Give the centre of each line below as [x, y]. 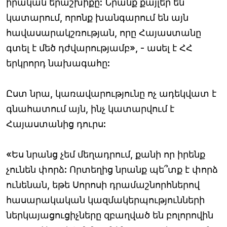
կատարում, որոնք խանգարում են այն [97, 17]
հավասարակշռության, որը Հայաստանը [104, 32]
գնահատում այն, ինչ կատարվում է [90, 108]
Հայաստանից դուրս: [56, 124]
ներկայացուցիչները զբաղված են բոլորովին [110, 215]
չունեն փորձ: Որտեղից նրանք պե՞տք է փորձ [112, 169]
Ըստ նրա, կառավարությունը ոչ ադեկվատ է [111, 93]
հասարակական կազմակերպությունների [105, 200]
